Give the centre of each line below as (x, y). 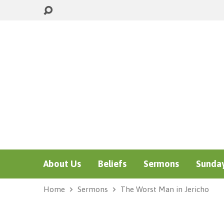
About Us (62, 164)
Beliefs (112, 164)
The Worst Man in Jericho (165, 189)
